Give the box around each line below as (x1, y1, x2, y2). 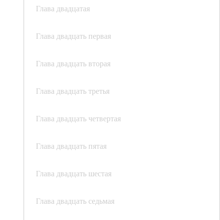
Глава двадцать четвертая (36, 113, 121, 124)
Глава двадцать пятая (36, 140, 107, 151)
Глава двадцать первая (36, 30, 111, 41)
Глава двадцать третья (36, 85, 110, 96)
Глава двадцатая (36, 3, 90, 14)
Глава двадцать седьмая (36, 195, 114, 206)
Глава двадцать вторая (36, 58, 110, 69)
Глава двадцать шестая (36, 168, 111, 179)
